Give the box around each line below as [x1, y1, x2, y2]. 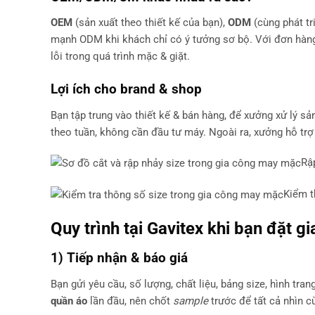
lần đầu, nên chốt [87, 294, 173, 307]
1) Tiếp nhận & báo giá [51, 250, 188, 266]
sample [173, 294, 208, 307]
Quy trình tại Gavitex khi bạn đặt [51, 217, 296, 238]
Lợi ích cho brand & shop [51, 81, 202, 98]
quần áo [51, 294, 87, 307]
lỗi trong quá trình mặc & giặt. [51, 50, 190, 63]
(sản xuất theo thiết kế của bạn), [72, 16, 228, 30]
